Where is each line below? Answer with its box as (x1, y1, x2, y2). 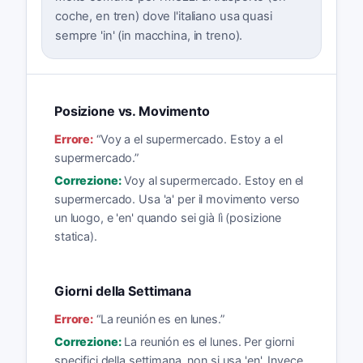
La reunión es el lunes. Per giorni (124, 335, 295, 349)
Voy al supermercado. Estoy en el (124, 173, 304, 188)
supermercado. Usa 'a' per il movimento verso (53, 192, 301, 207)
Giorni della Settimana (53, 283, 192, 300)
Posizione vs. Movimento (53, 103, 210, 120)
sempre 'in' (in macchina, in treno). (54, 28, 243, 43)
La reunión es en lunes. (100, 311, 220, 326)
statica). (53, 229, 97, 244)
